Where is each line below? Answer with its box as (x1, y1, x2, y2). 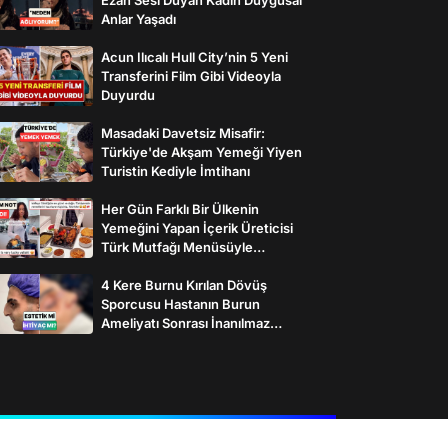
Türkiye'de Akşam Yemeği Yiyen (101, 143, 302, 160)
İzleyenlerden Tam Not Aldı (101, 257, 269, 274)
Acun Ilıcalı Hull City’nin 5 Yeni (101, 48, 288, 65)
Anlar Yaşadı (101, 10, 176, 27)
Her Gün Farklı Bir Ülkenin (101, 200, 259, 217)
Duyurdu (101, 86, 155, 103)
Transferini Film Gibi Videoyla (101, 67, 281, 84)
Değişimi (101, 333, 154, 350)
